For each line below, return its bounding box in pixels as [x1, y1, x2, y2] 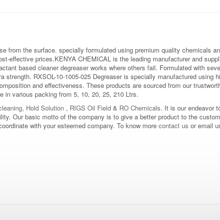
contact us [159, 120, 189, 130]
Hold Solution [26, 103, 64, 112]
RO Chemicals [117, 103, 161, 112]
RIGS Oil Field [70, 103, 111, 112]
